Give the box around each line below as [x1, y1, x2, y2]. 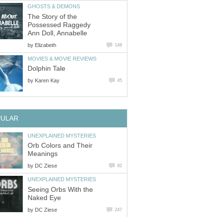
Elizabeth [35, 42, 56, 48]
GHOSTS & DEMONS [28, 3, 80, 10]
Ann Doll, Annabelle [28, 29, 87, 37]
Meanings [28, 150, 58, 158]
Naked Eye [28, 194, 61, 201]
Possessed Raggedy [28, 21, 91, 29]
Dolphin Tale [28, 65, 65, 73]
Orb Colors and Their [28, 142, 93, 150]
